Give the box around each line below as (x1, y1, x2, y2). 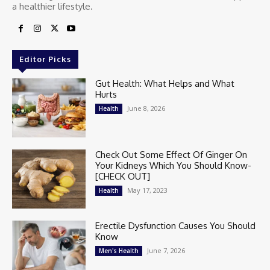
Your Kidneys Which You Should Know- (95, 160, 252, 172)
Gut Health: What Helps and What (95, 78, 235, 90)
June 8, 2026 (127, 104, 166, 113)
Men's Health (99, 246, 139, 256)
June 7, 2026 (147, 246, 186, 256)
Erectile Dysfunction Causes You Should (95, 220, 256, 232)
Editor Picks (19, 54, 71, 64)
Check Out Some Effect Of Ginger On (95, 149, 248, 161)
